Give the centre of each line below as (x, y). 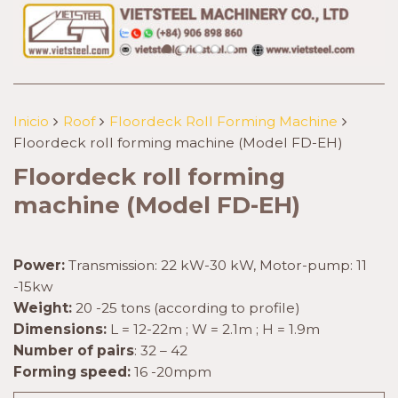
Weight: (43, 308)
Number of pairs (74, 350)
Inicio (31, 121)
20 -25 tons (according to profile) (186, 308)
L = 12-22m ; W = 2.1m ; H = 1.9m (213, 329)
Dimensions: (60, 329)
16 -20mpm (171, 372)
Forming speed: (72, 372)
